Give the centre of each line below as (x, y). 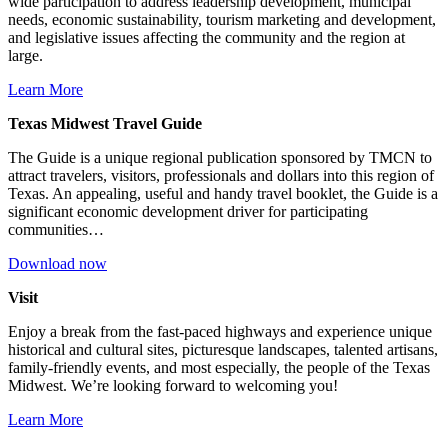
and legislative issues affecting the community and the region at (206, 37)
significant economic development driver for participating (188, 211)
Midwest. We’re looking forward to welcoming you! (173, 385)
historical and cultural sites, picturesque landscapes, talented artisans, (223, 349)
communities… (56, 229)
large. (25, 55)
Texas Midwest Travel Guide (105, 123)
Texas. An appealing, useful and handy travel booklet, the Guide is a (223, 193)
